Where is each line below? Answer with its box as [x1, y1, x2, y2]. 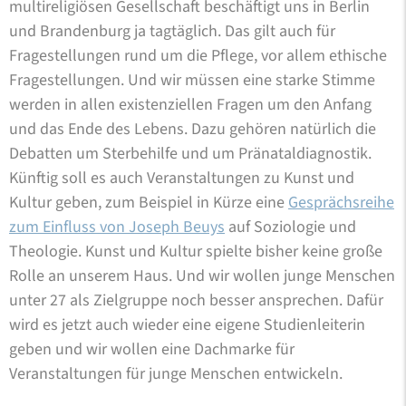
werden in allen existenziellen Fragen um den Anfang [9, 92, 372, 116]
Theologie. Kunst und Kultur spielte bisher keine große [9, 239, 382, 263]
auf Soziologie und [225, 215, 356, 238]
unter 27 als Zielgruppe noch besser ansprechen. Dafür [9, 288, 383, 312]
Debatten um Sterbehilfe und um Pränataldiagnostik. [9, 141, 372, 165]
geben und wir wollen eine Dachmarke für [9, 337, 295, 361]
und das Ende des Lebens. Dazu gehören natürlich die [9, 117, 376, 140]
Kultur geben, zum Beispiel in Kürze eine [9, 190, 288, 214]
